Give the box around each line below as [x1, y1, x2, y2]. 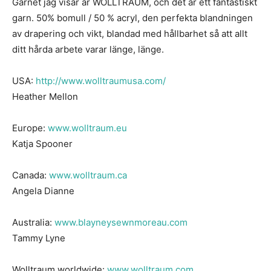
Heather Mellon [12, 91, 78, 103]
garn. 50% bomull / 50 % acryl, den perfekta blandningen [12, 12, 253, 24]
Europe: [12, 122, 48, 134]
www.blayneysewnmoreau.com [54, 217, 188, 229]
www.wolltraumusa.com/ [61, 75, 166, 87]
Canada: [12, 169, 49, 181]
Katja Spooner [12, 138, 73, 150]
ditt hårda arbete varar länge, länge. [12, 44, 164, 56]
